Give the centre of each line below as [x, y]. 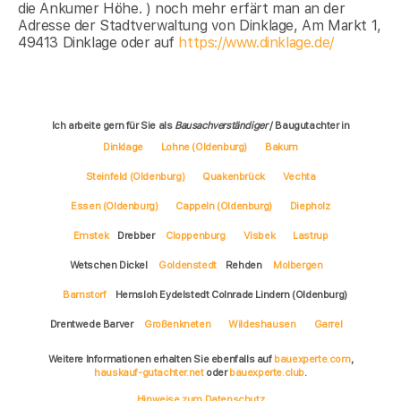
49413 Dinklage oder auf [98, 42]
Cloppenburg [196, 236]
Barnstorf [85, 295]
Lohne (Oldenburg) [204, 147]
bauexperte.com [312, 359]
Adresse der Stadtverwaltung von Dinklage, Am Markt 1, [200, 25]
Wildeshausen [262, 324]
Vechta [299, 177]
